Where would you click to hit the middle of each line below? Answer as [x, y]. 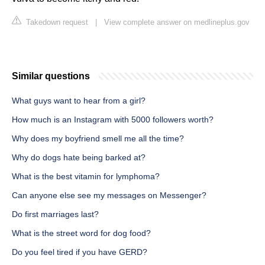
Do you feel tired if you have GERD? [80, 252]
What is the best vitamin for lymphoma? [86, 177]
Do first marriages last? [55, 214]
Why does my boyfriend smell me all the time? [98, 139]
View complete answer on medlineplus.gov [177, 22]
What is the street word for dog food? [81, 233]
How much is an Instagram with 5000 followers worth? [113, 120]
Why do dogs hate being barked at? [79, 158]
